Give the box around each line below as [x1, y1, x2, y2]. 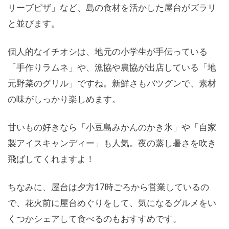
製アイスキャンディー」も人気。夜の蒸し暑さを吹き [8, 138, 216, 149]
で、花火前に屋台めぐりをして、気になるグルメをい [8, 197, 216, 209]
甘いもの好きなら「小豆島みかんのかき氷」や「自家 [8, 122, 216, 133]
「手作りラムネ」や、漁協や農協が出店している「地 [8, 62, 216, 73]
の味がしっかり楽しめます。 [8, 94, 121, 105]
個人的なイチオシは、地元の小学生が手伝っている [8, 46, 208, 57]
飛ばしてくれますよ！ [8, 153, 95, 165]
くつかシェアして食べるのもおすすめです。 [8, 213, 181, 224]
